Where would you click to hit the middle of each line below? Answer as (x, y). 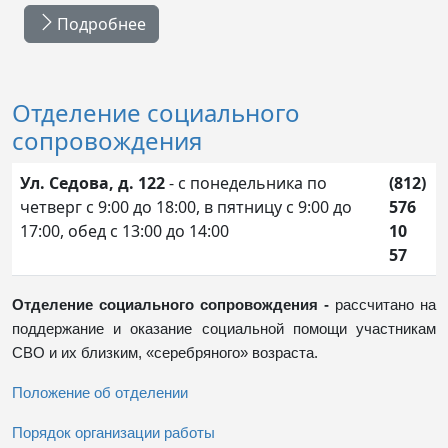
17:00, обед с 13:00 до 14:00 (124, 230)
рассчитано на (385, 304)
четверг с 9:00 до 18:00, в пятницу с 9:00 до (186, 206)
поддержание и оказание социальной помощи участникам (224, 328)
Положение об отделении (100, 392)
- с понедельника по (246, 182)
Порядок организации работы (113, 432)
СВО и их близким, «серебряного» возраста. (165, 352)
